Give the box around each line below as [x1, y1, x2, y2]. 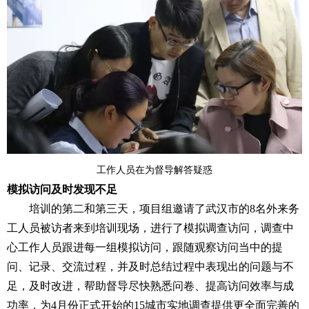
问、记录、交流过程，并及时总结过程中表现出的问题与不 [7, 260, 294, 272]
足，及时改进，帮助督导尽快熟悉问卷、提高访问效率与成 [7, 279, 294, 292]
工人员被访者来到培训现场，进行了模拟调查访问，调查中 [7, 221, 294, 234]
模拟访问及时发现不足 [7, 183, 117, 195]
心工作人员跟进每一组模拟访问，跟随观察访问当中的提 [7, 241, 283, 253]
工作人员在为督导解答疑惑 [97, 164, 212, 175]
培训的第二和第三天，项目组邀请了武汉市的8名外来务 [29, 202, 299, 215]
